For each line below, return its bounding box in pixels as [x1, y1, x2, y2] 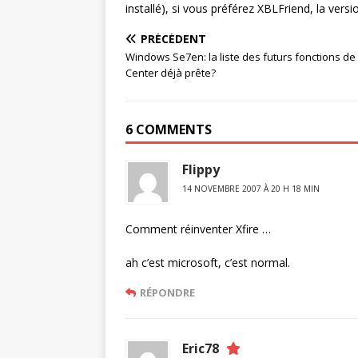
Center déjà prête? [125, 66, 216, 80]
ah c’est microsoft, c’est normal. [125, 255, 290, 270]
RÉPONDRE [140, 285, 195, 300]
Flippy [182, 161, 220, 178]
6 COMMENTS [125, 121, 212, 138]
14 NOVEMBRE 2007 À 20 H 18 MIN [182, 183, 320, 194]
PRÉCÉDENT [141, 31, 206, 46]
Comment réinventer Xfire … [125, 221, 271, 237]
